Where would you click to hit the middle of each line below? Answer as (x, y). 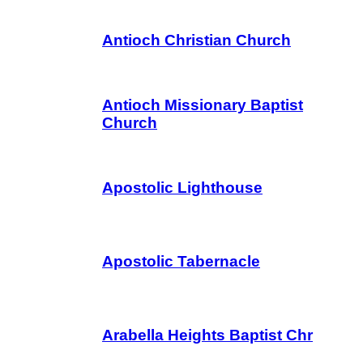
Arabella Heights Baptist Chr (207, 335)
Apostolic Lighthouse (182, 188)
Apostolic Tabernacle (181, 261)
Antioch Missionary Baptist (203, 105)
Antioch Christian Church (196, 40)
